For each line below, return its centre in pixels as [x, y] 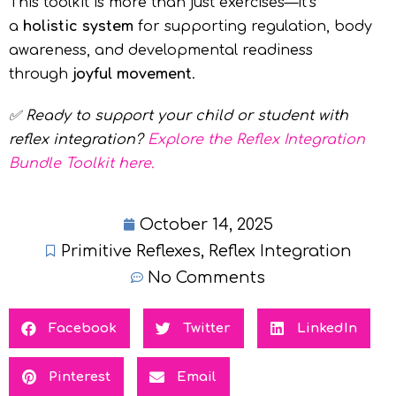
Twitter [207, 329]
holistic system [78, 27]
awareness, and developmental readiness [161, 51]
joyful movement [132, 75]
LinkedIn [327, 329]
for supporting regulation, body [253, 27]
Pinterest [80, 377]
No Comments [206, 278]
